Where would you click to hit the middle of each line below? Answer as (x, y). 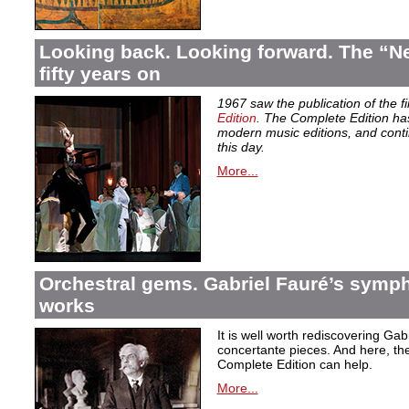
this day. (241, 147)
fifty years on (100, 73)
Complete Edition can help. (294, 364)
